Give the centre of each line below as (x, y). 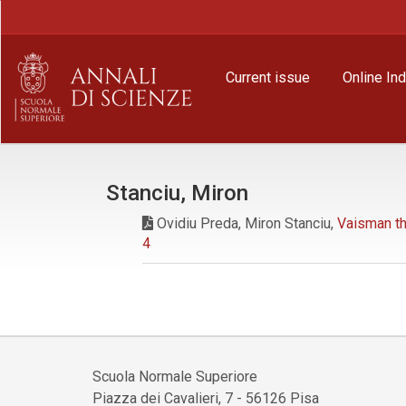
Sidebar (60, 88)
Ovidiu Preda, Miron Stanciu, (245, 223)
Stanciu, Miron (177, 193)
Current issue (268, 77)
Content (60, 68)
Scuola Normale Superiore (175, 377)
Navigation (69, 29)
